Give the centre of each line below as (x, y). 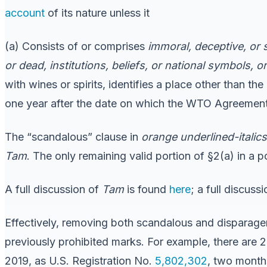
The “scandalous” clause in (73, 136)
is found (147, 189)
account (26, 13)
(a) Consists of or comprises (76, 46)
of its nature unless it (99, 13)
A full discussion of (53, 189)
